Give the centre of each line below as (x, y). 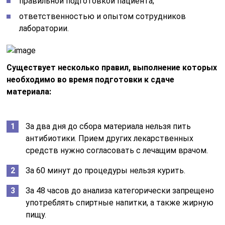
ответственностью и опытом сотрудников (103, 16)
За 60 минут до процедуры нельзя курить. (106, 171)
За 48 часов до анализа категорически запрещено (120, 191)
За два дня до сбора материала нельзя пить (108, 126)
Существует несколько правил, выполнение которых (112, 68)
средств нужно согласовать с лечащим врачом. (117, 150)
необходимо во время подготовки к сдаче (91, 80)
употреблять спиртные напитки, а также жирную (120, 203)
